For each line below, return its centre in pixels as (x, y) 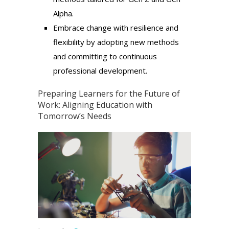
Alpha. (63, 13)
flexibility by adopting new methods (116, 42)
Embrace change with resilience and (116, 27)
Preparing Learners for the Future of (109, 93)
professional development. (100, 70)
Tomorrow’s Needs (75, 116)
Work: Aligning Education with (95, 105)
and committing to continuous (105, 56)
